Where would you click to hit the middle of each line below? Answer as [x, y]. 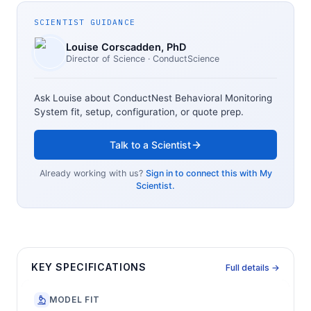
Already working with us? [91, 174]
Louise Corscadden [114, 48]
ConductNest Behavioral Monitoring [193, 98]
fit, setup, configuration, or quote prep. [156, 112]
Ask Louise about [74, 98]
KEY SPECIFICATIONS [89, 267]
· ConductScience [182, 59]
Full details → [253, 267]
